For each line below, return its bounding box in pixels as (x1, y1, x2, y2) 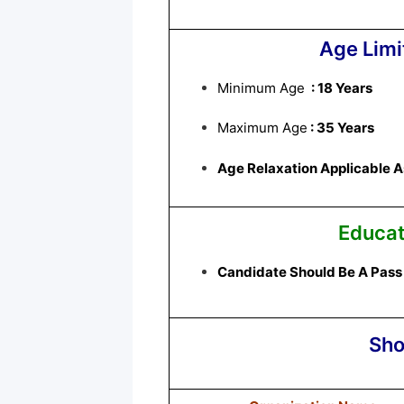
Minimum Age (217, 78, 308, 96)
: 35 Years (308, 119, 374, 137)
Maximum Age (217, 119, 308, 137)
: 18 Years (308, 78, 375, 96)
